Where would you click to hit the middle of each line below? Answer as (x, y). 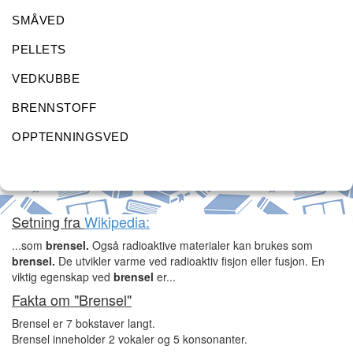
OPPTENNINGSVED (70, 137)
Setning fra (48, 221)
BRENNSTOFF (54, 108)
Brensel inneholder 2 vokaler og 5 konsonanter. (130, 339)
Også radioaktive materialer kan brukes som (201, 245)
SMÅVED (38, 20)
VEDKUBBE (46, 78)
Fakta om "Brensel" (72, 299)
